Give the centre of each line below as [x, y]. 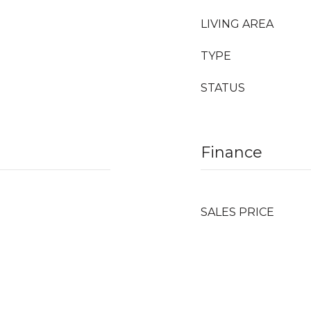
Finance [232, 152]
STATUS [223, 88]
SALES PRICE [237, 212]
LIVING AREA [237, 24]
